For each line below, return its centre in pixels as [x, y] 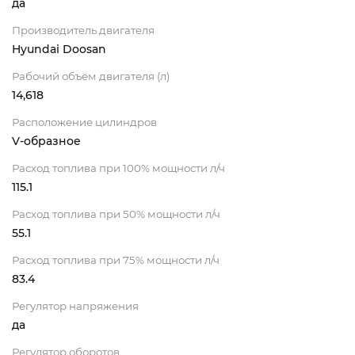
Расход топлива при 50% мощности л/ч [116, 214]
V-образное [46, 141]
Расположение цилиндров [84, 122]
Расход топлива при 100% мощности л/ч [118, 168]
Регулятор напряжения [75, 306]
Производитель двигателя [83, 31]
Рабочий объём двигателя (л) [91, 76]
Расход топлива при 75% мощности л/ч [116, 260]
